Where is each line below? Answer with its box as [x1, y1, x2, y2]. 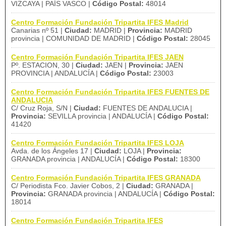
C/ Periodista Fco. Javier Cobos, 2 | [11, 182, 126, 190]
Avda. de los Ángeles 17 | [11, 147, 94, 155]
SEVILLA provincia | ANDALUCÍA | [46, 112, 157, 120]
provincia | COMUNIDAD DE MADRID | [11, 34, 137, 42]
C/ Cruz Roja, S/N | [11, 104, 74, 112]
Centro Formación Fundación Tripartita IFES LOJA [11, 139, 184, 147]
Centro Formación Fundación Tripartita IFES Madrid [11, 18, 189, 26]
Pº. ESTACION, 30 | [11, 61, 76, 69]
